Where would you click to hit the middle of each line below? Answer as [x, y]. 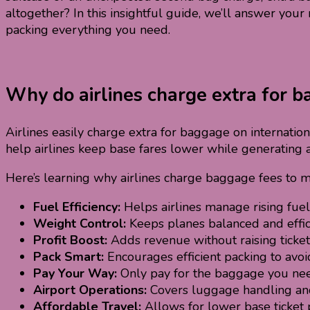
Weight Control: [80, 223]
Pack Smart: [69, 256]
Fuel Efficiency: [77, 207]
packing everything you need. [88, 30]
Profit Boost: [70, 240]
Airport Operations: [90, 290]
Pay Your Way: [75, 273]
